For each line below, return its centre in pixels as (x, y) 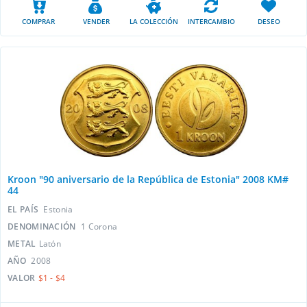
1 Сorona (99, 226)
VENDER (96, 21)
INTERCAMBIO (211, 21)
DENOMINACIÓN (43, 226)
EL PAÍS (24, 209)
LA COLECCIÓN (153, 21)
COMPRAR (38, 21)
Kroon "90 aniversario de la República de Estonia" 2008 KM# (148, 179)
